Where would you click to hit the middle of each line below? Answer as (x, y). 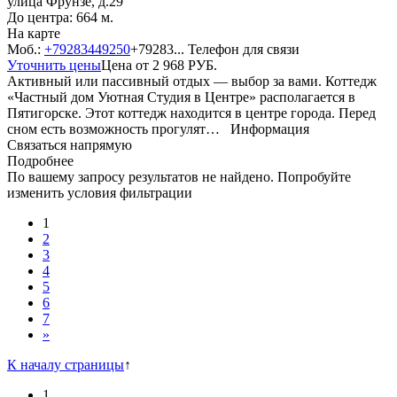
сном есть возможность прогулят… (119, 128)
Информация (270, 128)
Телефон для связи (244, 49)
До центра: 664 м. (60, 17)
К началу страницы (66, 364)
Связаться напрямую (70, 144)
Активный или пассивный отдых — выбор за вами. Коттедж (192, 81)
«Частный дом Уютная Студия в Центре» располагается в (181, 97)
